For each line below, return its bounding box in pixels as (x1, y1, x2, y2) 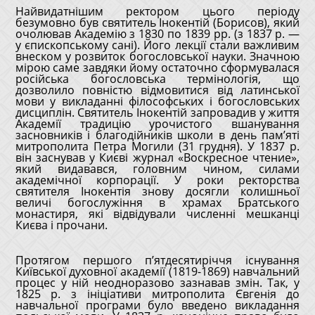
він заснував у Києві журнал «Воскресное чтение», (15, 150, 300, 165)
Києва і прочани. (15, 217, 108, 233)
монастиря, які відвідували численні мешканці (15, 206, 300, 221)
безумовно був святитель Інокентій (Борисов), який (15, 15, 300, 30)
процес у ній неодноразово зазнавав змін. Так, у (15, 275, 300, 290)
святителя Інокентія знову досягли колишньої (15, 184, 300, 199)
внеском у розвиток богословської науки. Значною (15, 49, 300, 64)
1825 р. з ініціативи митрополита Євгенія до (15, 286, 300, 302)
